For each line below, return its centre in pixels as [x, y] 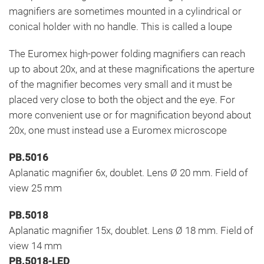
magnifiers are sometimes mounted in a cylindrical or [125, 11]
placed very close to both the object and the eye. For [122, 99]
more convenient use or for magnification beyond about [130, 115]
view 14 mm [35, 245]
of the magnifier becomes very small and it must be [121, 84]
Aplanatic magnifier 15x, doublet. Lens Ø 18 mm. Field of [131, 230]
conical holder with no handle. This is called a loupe [121, 26]
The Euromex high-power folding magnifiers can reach [127, 53]
